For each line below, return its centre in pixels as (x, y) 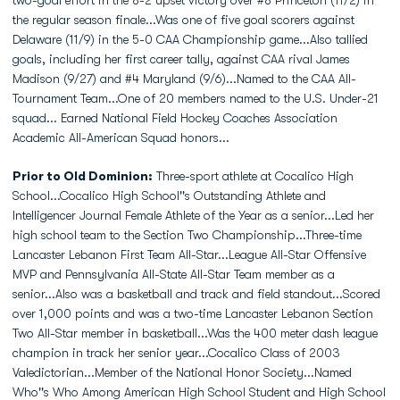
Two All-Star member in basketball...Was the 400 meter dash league (195, 333)
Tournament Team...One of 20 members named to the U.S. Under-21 (196, 98)
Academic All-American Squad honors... (121, 137)
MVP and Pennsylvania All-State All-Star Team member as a (174, 274)
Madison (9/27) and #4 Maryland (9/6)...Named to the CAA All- (184, 79)
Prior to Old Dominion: (83, 176)
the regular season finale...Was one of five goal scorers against (183, 20)
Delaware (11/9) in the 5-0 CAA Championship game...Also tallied (190, 39)
